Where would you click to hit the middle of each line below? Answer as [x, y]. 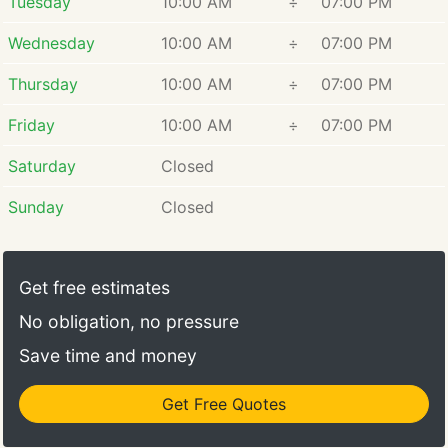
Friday [31, 124]
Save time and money [108, 355]
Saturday [41, 165]
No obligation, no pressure [129, 321]
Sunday [35, 206]
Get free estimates [94, 287]
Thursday [42, 83]
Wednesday [51, 42]
